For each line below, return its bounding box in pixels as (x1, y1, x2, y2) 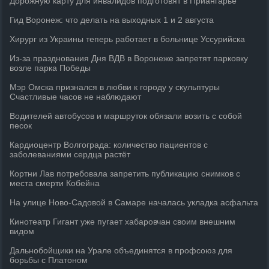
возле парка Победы (10, 63, 91, 73)
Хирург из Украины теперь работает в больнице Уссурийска (10, 34, 246, 44)
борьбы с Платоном (10, 255, 88, 265)
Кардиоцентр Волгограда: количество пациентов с (10, 140, 208, 150)
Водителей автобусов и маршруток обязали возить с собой (10, 111, 243, 121)
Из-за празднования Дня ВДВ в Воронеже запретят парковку (10, 53, 249, 63)
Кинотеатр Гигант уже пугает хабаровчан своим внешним (10, 217, 236, 226)
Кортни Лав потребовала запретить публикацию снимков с (10, 169, 241, 178)
